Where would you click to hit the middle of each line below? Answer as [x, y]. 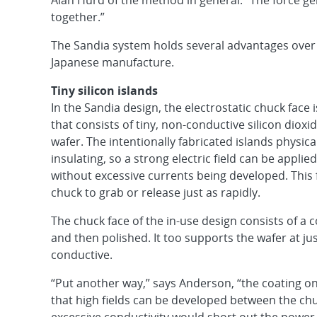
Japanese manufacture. [113, 62]
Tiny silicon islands [104, 91]
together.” [78, 17]
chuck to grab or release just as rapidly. [156, 192]
